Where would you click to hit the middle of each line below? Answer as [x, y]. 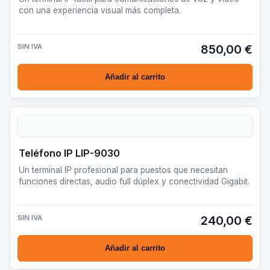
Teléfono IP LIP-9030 [69, 153]
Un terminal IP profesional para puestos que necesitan [123, 170]
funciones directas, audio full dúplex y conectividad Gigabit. [134, 181]
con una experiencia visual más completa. [100, 10]
